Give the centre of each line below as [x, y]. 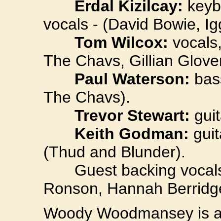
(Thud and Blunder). [114, 152]
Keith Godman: [132, 133]
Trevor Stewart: [132, 115]
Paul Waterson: [132, 79]
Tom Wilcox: [121, 42]
